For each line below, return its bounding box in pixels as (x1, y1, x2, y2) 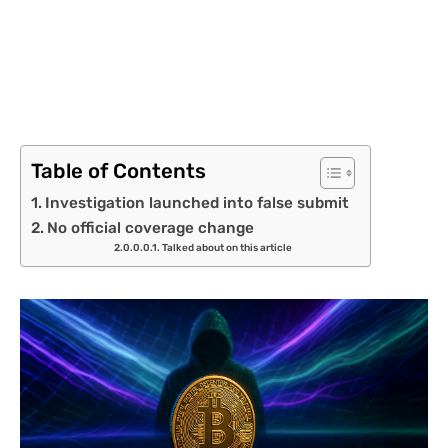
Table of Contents (31, 159, 206, 184)
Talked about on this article (162, 242, 293, 255)
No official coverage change (47, 219, 255, 238)
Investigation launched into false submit (45, 194, 350, 213)
